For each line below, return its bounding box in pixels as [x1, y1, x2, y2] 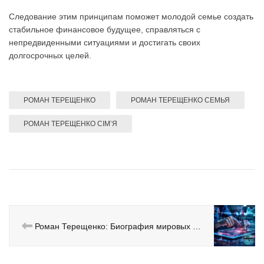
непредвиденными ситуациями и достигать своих [9, 37, 200, 47]
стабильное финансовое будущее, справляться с [9, 24, 200, 34]
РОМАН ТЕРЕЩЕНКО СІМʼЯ [24, 119, 117, 128]
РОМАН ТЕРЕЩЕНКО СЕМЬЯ [131, 95, 230, 104]
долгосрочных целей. [9, 50, 91, 60]
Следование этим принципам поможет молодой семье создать [9, 11, 253, 21]
